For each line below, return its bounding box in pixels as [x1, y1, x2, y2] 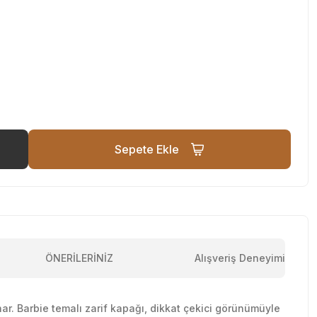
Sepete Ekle [115, 142, 179, 156]
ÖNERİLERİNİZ [45, 251, 114, 264]
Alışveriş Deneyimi [194, 251, 285, 264]
